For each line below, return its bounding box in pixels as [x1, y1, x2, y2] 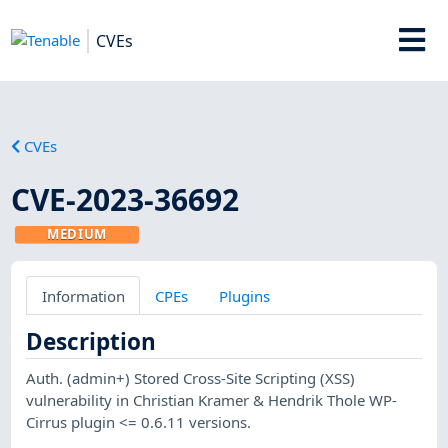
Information [41, 285, 125, 306]
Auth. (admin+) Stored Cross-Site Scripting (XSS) [26, 367, 356, 388]
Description [26, 325, 157, 357]
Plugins [218, 285, 270, 306]
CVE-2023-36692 [11, 178, 240, 220]
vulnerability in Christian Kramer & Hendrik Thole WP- [26, 389, 398, 410]
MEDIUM [47, 224, 108, 243]
